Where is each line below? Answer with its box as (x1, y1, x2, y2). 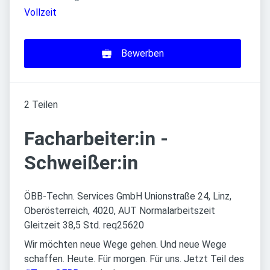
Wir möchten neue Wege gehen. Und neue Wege (24, 239, 227, 251)
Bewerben (121, 48, 164, 60)
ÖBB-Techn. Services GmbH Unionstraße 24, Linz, (24, 190, 231, 202)
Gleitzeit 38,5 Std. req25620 (24, 219, 144, 231)
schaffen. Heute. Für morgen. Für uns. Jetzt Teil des (24, 253, 244, 265)
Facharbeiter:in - (24, 127, 168, 151)
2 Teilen (24, 99, 58, 111)
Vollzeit (24, 7, 57, 19)
